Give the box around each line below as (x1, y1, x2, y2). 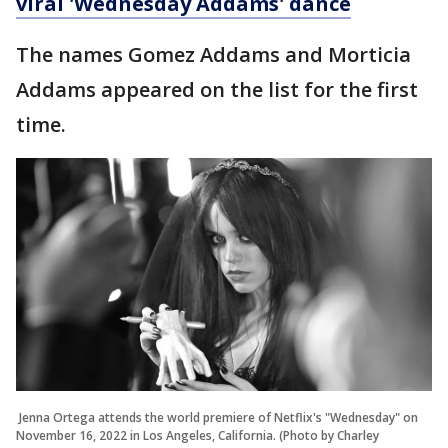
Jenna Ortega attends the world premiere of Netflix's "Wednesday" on (16, 409, 418, 427)
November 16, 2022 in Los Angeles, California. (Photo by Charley (16, 427, 379, 445)
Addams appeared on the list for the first (16, 75, 418, 103)
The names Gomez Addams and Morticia (16, 40, 411, 68)
